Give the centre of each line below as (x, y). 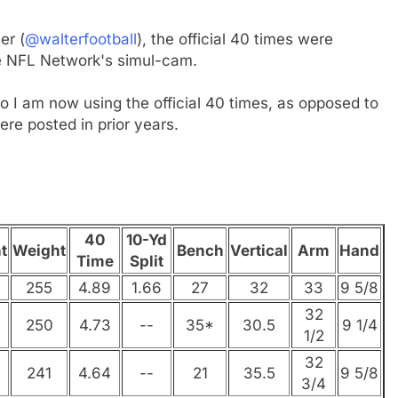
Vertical (259, 251)
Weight (39, 251)
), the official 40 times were (235, 39)
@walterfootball (81, 39)
